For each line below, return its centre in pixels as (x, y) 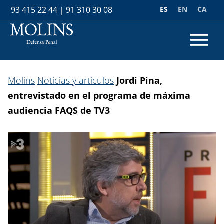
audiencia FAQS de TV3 (59, 110)
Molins (21, 80)
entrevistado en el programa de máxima (99, 95)
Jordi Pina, (139, 80)
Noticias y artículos (76, 80)
